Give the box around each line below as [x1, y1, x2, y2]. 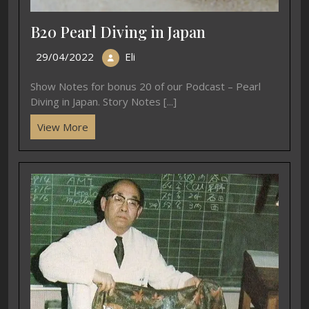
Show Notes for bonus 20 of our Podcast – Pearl [30, 79, 261, 94]
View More [37, 120, 88, 134]
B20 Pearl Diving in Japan [30, 21, 206, 42]
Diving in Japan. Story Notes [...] [30, 94, 177, 109]
